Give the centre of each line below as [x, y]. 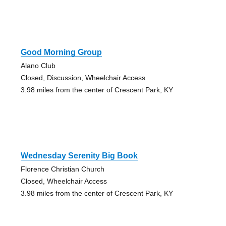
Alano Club [38, 66]
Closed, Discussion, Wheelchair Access [83, 78]
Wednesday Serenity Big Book [79, 156]
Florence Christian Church [62, 169]
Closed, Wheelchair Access [64, 181]
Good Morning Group [61, 52]
